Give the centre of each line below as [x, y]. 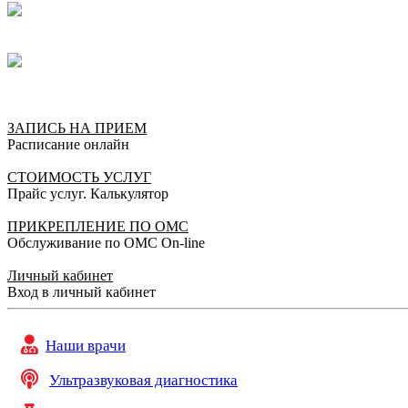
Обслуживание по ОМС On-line [106, 242]
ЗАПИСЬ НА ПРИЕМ [77, 127]
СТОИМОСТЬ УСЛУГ [79, 177]
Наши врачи [86, 345]
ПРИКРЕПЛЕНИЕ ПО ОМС [98, 226]
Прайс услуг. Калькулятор [88, 193]
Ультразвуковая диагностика [143, 380]
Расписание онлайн [68, 144]
